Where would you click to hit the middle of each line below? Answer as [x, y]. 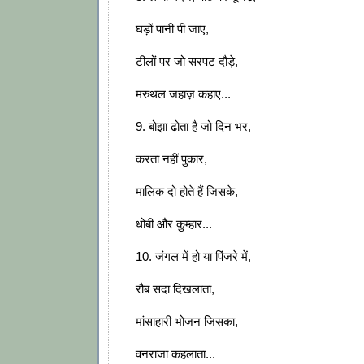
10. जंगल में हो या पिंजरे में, [192, 257]
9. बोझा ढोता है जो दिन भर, [192, 127]
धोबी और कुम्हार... [172, 224]
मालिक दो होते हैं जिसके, [185, 192]
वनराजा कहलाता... [174, 354]
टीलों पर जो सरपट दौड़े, [185, 62]
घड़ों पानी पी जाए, [171, 29]
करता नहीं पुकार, [170, 159]
